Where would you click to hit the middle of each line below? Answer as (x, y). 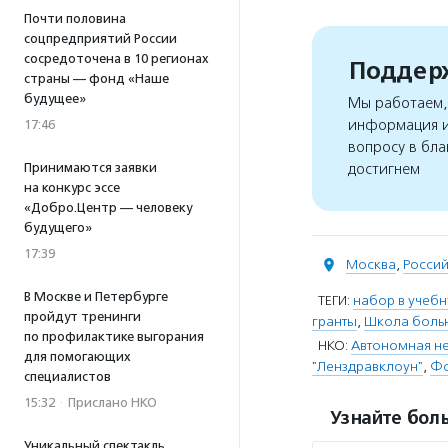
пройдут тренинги (82, 316)
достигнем (384, 169)
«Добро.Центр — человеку (108, 207)
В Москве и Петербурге (96, 296)
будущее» (55, 98)
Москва (371, 264)
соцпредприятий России (100, 38)
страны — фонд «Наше (96, 78)
